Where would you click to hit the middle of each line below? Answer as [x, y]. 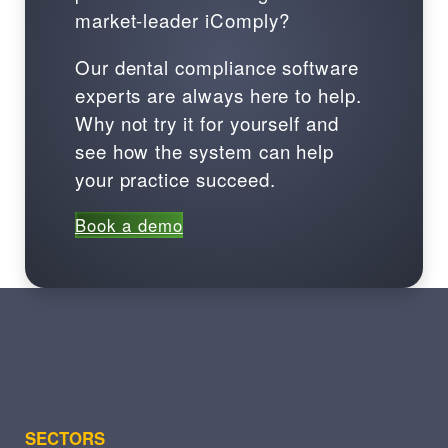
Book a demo [128, 224]
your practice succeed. [175, 179]
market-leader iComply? [182, 20]
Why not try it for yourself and [206, 123]
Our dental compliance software [216, 67]
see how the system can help [204, 151]
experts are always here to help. [218, 95]
